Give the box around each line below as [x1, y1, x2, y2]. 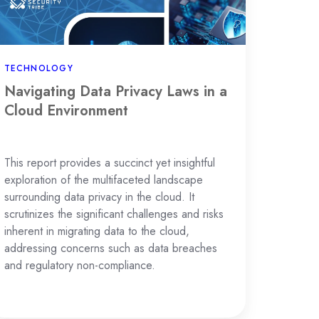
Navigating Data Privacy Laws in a [4, 81, 227, 102]
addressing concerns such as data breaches [4, 240, 217, 257]
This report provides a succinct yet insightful [4, 155, 215, 172]
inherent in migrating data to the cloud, [4, 223, 189, 240]
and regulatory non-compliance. [4, 257, 155, 274]
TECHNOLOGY [4, 62, 73, 75]
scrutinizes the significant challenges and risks [4, 206, 224, 223]
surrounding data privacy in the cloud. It [4, 189, 194, 206]
